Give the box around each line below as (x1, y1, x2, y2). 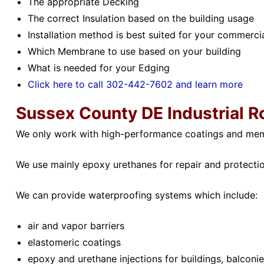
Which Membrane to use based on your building (27, 45, 241, 57)
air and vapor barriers (27, 219, 124, 232)
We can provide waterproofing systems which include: (15, 189, 258, 201)
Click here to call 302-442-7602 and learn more (27, 78, 243, 90)
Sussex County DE (15, 103, 167, 124)
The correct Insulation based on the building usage (27, 12, 254, 24)
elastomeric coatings (27, 236, 121, 248)
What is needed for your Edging (27, 61, 173, 74)
